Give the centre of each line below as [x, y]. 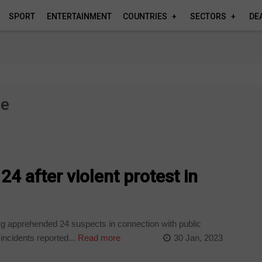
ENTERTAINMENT [79, 16]
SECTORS [208, 16]
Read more [98, 237]
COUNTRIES [145, 16]
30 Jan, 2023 [198, 237]
